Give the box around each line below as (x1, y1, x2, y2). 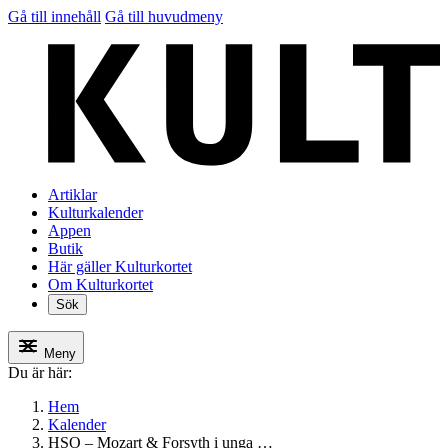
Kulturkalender (48, 204, 143, 222)
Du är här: (8, 364, 72, 382)
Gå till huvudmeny (105, 8, 223, 25)
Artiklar (48, 186, 97, 204)
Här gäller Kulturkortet (48, 258, 192, 276)
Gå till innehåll (8, 8, 101, 25)
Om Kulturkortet (48, 276, 153, 294)
